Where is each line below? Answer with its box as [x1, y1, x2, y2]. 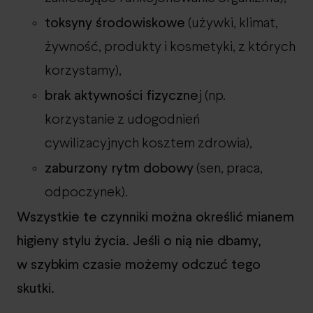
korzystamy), [45, 64, 122, 78]
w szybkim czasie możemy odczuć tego [17, 254, 261, 274]
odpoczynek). [45, 185, 128, 199]
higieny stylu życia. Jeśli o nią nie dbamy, [17, 230, 261, 250]
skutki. [17, 277, 54, 298]
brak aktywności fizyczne [45, 85, 198, 105]
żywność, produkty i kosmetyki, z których [45, 40, 296, 54]
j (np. [198, 89, 226, 103]
